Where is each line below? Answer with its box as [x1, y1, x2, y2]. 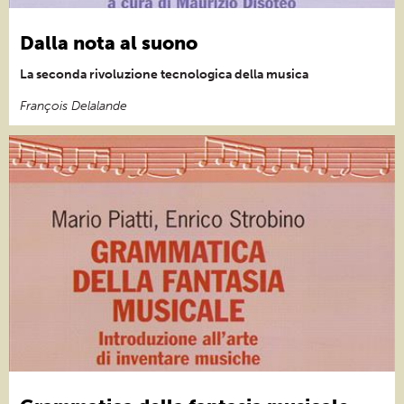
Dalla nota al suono [20, 31, 197, 54]
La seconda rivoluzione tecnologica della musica [20, 66, 308, 82]
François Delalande [20, 97, 127, 114]
